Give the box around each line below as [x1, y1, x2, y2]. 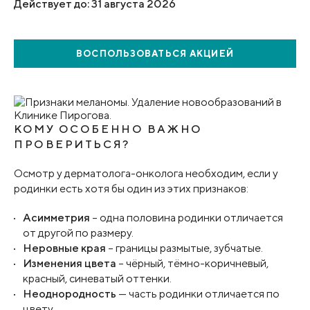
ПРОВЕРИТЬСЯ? [14, 138, 130, 151]
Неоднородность [23, 287, 116, 300]
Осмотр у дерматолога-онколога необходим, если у [14, 167, 278, 180]
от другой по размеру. [23, 226, 134, 239]
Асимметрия [23, 211, 90, 224]
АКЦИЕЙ [186, 48, 234, 59]
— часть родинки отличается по [116, 287, 280, 300]
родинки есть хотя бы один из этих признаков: [14, 182, 248, 195]
